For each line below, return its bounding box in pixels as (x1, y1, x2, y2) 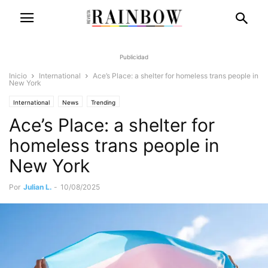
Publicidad (120, 53, 148, 60)
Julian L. (23, 182, 52, 191)
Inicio (9, 71, 27, 80)
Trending (91, 99, 115, 106)
